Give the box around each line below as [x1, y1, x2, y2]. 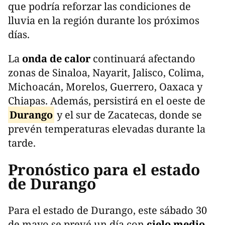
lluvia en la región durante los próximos [8, 14, 199, 28]
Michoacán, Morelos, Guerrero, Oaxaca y [8, 80, 202, 94]
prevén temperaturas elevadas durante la [8, 122, 205, 136]
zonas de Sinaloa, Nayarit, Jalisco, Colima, [8, 66, 204, 80]
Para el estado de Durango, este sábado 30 [8, 203, 207, 217]
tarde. [8, 136, 36, 150]
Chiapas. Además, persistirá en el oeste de [8, 94, 205, 108]
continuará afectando [90, 52, 195, 66]
